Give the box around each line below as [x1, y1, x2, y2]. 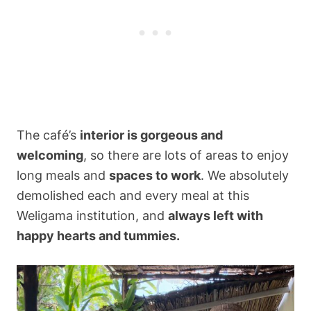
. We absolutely [201, 168, 289, 183]
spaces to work [109, 168, 201, 183]
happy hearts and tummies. [17, 228, 180, 243]
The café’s [17, 128, 80, 142]
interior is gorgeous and [80, 128, 223, 142]
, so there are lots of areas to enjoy [83, 148, 289, 162]
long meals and [17, 168, 109, 183]
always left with [168, 208, 263, 223]
